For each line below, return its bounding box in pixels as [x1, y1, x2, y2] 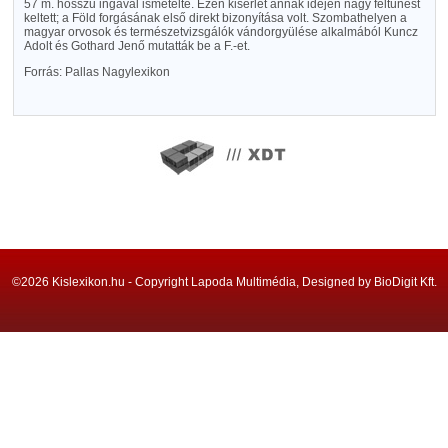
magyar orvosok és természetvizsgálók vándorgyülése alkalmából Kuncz [23, 25, 418, 39]
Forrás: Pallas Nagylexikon [23, 65, 170, 79]
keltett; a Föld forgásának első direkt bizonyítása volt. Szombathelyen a [23, 11, 407, 25]
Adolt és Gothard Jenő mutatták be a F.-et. [23, 39, 250, 53]
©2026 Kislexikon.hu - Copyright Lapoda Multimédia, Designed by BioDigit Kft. [11, 275, 437, 289]
